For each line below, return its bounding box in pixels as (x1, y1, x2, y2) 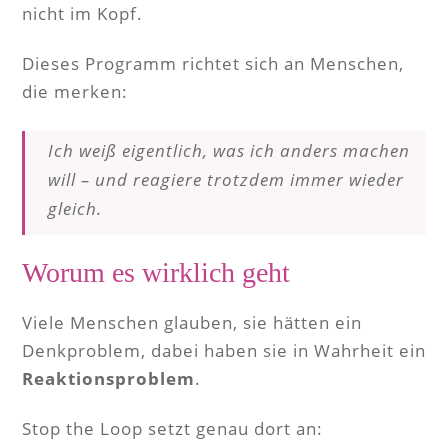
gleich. (48, 197, 102, 220)
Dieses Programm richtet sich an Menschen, (22, 52, 404, 75)
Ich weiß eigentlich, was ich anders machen (48, 139, 410, 162)
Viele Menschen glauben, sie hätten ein (22, 311, 362, 334)
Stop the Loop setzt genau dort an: (22, 417, 323, 440)
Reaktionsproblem (22, 367, 195, 390)
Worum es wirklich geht (22, 257, 290, 288)
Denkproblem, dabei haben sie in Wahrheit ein (22, 339, 426, 362)
